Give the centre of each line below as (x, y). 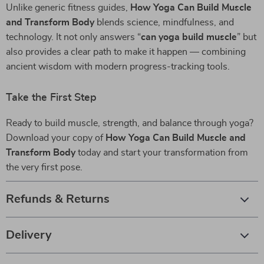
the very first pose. (44, 167)
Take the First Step (51, 98)
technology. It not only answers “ (73, 37)
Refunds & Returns (58, 199)
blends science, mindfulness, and (164, 22)
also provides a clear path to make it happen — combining (126, 52)
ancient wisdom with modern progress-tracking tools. (118, 67)
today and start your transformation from (162, 153)
